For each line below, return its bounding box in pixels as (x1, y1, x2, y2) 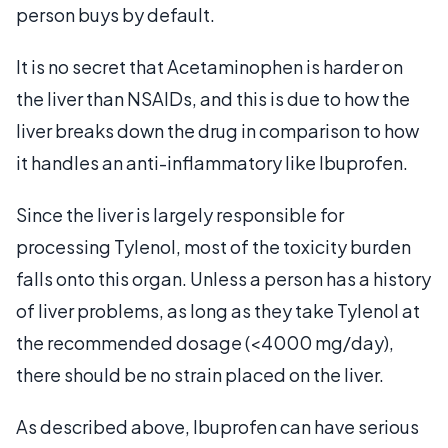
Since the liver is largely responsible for (16, 202, 344, 226)
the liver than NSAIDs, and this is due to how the (16, 86, 410, 110)
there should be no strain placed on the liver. (16, 362, 384, 386)
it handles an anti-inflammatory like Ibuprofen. (16, 150, 411, 174)
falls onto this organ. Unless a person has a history (16, 266, 431, 290)
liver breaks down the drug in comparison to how (16, 118, 419, 142)
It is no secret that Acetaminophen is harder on (16, 54, 403, 78)
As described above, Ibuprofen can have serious (16, 414, 419, 438)
